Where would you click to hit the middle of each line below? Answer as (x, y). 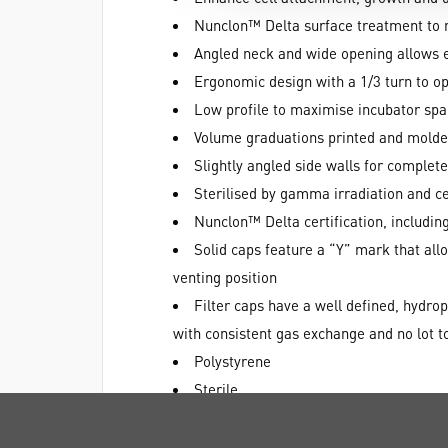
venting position (225, 277)
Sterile (216, 389)
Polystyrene (232, 361)
